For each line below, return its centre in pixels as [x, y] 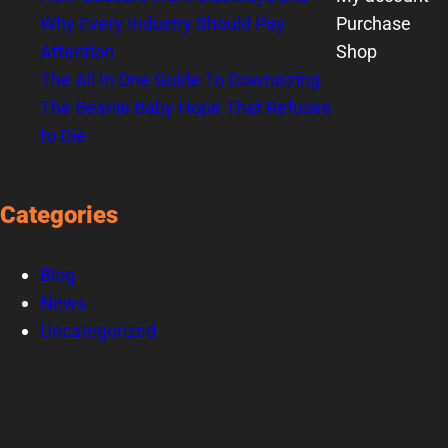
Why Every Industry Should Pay [162, 23]
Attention [77, 51]
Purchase [373, 23]
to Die [63, 135]
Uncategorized [98, 330]
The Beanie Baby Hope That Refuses [185, 107]
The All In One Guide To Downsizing [180, 79]
